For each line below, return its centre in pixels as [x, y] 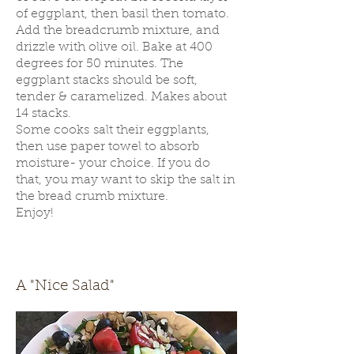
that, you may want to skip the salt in [126, 180]
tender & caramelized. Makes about [121, 97]
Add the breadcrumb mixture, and [118, 31]
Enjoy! [39, 213]
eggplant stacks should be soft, [107, 81]
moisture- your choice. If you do [113, 164]
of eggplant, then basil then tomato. [122, 14]
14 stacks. [43, 114]
